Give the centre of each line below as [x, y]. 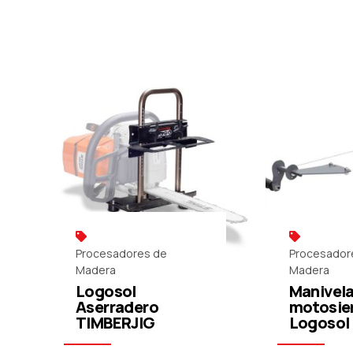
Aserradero [117, 307]
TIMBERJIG [115, 322]
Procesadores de [121, 253]
